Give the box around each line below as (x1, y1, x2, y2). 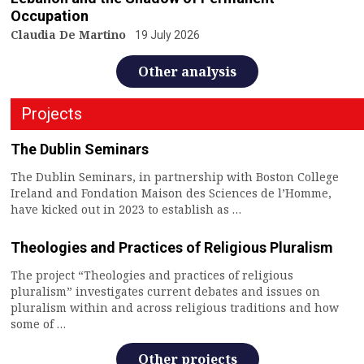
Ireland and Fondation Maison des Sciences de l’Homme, (11, 184, 331, 201)
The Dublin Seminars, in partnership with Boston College (11, 168, 339, 184)
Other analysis (138, 62, 236, 80)
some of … (11, 315, 69, 331)
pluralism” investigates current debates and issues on (11, 283, 320, 299)
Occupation (11, 6, 89, 24)
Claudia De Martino (11, 26, 129, 42)
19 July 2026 (134, 28, 200, 41)
